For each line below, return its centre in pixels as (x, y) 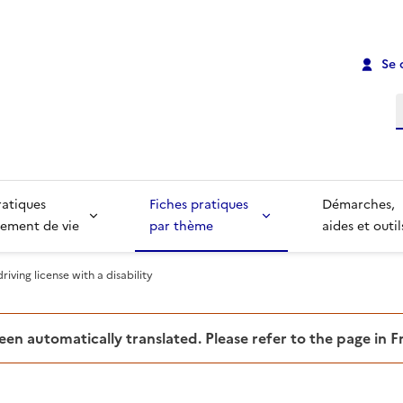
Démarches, (361, 205)
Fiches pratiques (200, 205)
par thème (181, 227)
